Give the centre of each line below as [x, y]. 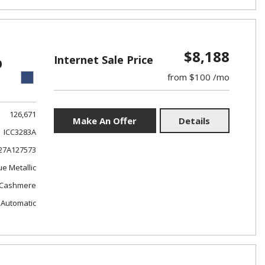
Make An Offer [105, 121]
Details [195, 121]
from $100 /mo [198, 77]
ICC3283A [20, 132]
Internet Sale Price [103, 60]
